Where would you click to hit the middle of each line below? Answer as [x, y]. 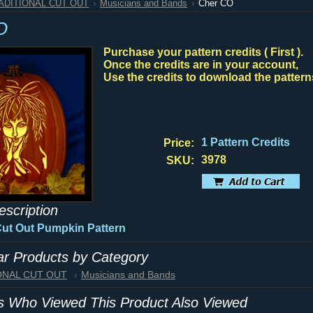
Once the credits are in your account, [201, 65]
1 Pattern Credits [246, 142]
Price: [179, 143]
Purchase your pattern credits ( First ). [203, 52]
